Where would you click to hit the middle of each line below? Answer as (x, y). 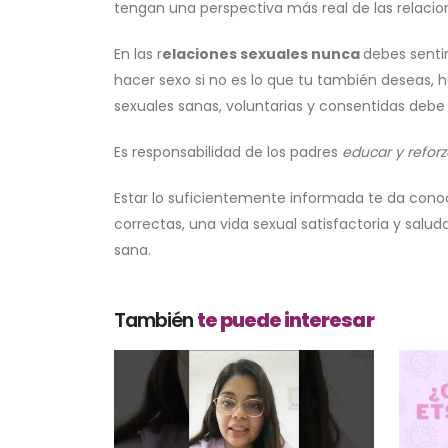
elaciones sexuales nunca (262, 54)
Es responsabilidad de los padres (228, 152)
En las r (138, 54)
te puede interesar (285, 320)
